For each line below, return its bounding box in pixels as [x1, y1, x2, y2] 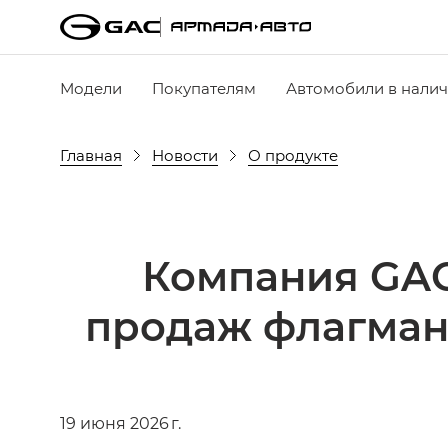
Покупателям [152, 77, 256, 98]
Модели [60, 77, 122, 98]
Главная [60, 144, 122, 165]
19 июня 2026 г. [60, 412, 181, 433]
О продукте [248, 144, 338, 165]
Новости [152, 144, 218, 165]
